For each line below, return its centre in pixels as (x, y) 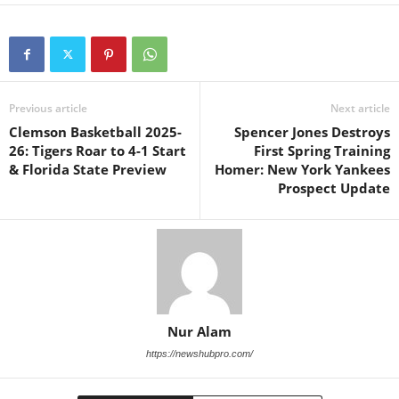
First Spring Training (322, 151)
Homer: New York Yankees (302, 169)
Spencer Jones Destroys (312, 132)
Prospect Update (334, 188)
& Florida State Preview (88, 169)
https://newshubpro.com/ (199, 354)
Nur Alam (199, 331)
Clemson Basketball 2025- (95, 132)
